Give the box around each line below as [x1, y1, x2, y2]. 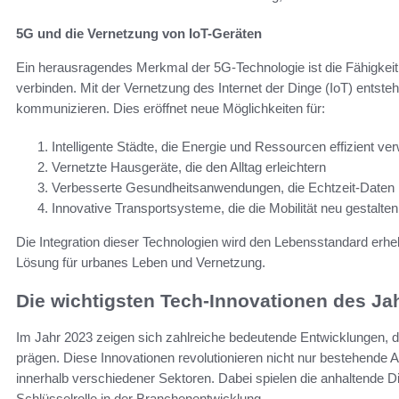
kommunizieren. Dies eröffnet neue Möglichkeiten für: [16, 101, 325, 117]
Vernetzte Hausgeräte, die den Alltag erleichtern [52, 159, 326, 175]
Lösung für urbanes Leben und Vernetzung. [16, 255, 265, 271]
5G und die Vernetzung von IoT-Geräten [16, 26, 262, 42]
